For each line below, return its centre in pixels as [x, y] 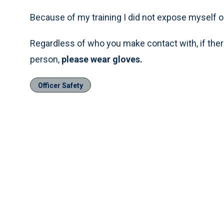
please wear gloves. [102, 59]
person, [46, 59]
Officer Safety [60, 85]
